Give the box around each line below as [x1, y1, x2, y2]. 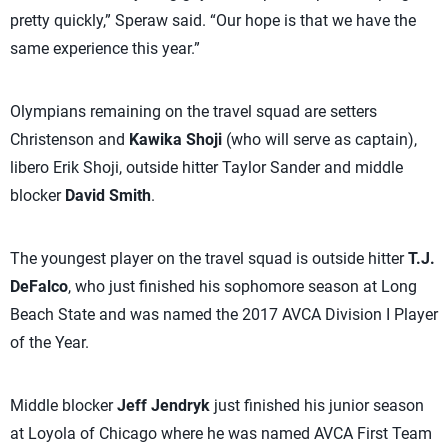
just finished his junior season [210, 396, 424, 415]
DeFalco [10, 277, 68, 296]
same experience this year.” [10, 39, 200, 58]
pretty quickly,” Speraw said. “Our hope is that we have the [10, 11, 416, 30]
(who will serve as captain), [222, 130, 417, 149]
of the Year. [10, 333, 89, 352]
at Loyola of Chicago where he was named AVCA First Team [10, 424, 432, 443]
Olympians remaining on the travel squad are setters [10, 102, 377, 121]
